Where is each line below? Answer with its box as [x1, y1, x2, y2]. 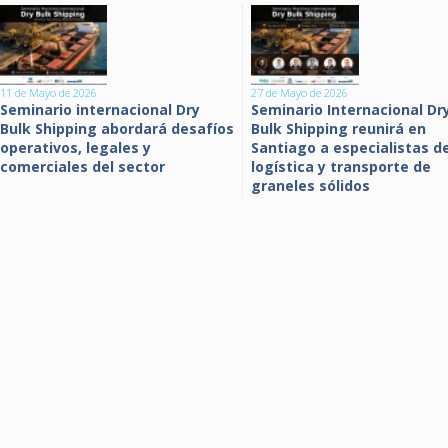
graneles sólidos [251, 176, 370, 195]
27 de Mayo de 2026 [251, 85, 348, 100]
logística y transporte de [251, 157, 431, 176]
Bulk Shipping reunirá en [251, 119, 426, 138]
